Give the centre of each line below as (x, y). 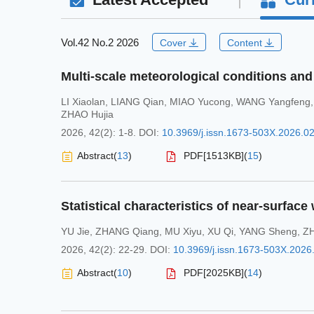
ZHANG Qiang (127, 232)
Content (245, 43)
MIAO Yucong (200, 102)
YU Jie (75, 232)
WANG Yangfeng (273, 102)
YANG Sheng (268, 232)
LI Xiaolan (83, 102)
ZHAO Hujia (87, 115)
